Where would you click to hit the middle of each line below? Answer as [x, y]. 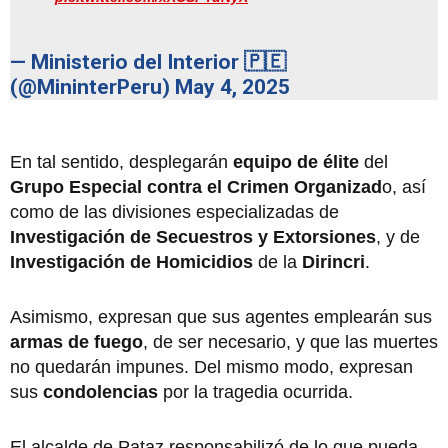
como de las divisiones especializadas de [174, 211]
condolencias [100, 391]
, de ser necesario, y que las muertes [290, 341]
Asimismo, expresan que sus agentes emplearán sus [221, 316]
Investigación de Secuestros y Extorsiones [193, 236]
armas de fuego [76, 341]
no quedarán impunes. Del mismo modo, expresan [211, 366]
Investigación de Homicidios [131, 261]
